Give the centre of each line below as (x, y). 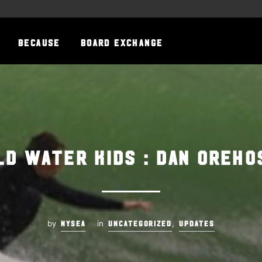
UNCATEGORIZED (140, 223)
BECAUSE (39, 42)
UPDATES (197, 223)
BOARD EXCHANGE (122, 42)
